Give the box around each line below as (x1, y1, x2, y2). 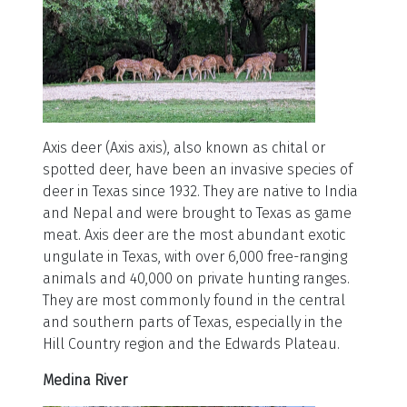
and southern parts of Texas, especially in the (43, 313, 342, 332)
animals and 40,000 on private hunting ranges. (43, 270, 350, 288)
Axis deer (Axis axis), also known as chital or (43, 139, 325, 157)
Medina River (43, 372, 127, 390)
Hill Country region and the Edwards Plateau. (43, 335, 340, 353)
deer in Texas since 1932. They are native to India (43, 183, 358, 201)
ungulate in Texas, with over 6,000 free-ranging (43, 248, 347, 266)
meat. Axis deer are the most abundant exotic (43, 226, 345, 244)
